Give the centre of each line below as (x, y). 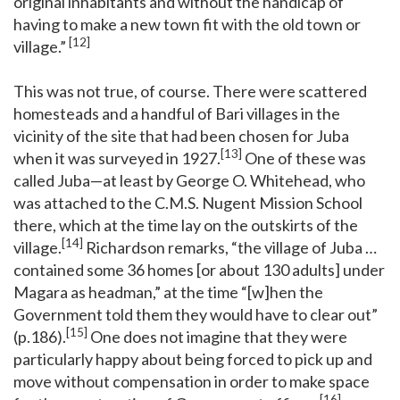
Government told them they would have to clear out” (196, 314)
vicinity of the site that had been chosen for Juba (181, 135)
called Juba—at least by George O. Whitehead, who (189, 180)
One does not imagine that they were (217, 336)
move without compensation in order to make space (192, 381)
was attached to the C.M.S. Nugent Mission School (188, 202)
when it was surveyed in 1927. (117, 158)
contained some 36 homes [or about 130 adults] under (199, 269)
